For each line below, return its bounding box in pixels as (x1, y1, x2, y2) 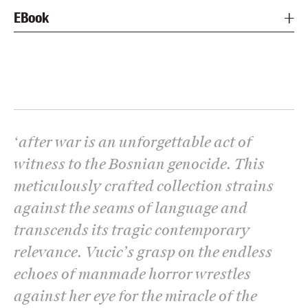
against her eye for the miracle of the (14, 286, 257, 306)
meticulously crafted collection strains (14, 176, 274, 196)
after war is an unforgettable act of (19, 132, 252, 152)
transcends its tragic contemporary (14, 220, 250, 240)
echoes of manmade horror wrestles (14, 264, 251, 284)
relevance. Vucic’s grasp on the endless (14, 242, 272, 262)
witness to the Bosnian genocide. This (14, 154, 265, 174)
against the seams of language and (14, 198, 247, 218)
